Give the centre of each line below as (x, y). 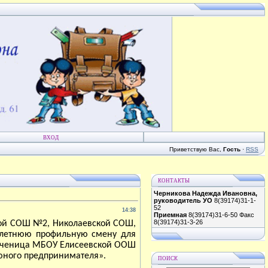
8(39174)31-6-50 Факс (220, 215)
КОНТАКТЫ (174, 181)
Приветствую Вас (194, 149)
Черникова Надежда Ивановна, (205, 193)
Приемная (170, 215)
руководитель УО (183, 200)
